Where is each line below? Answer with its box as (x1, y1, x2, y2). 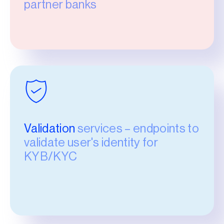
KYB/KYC (24, 150, 77, 162)
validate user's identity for (24, 136, 158, 148)
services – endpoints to (77, 122, 199, 134)
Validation (24, 122, 77, 134)
